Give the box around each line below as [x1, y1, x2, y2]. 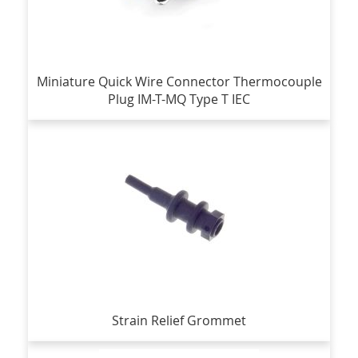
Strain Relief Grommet [112, 311, 246, 329]
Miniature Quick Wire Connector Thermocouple [36, 72, 322, 90]
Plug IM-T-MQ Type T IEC [108, 89, 250, 108]
